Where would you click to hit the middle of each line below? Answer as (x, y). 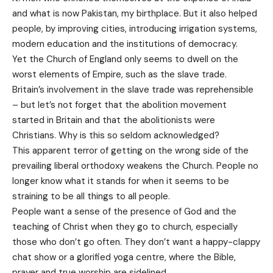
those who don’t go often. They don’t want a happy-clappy (136, 242)
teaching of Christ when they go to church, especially (125, 226)
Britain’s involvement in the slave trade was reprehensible (133, 89)
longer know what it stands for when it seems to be (121, 181)
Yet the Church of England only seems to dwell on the (125, 59)
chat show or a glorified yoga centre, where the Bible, (124, 257)
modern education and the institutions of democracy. (125, 44)
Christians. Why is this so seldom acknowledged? (116, 135)
